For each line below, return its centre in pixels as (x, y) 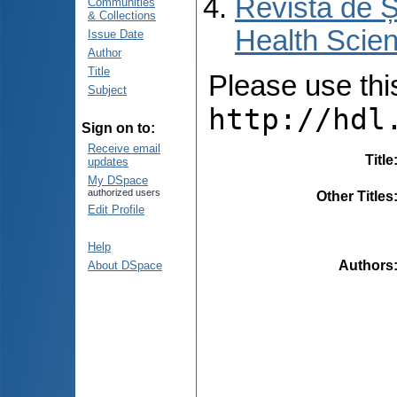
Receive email (124, 148)
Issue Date (116, 34)
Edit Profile (116, 210)
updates (108, 162)
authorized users (124, 192)
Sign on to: (118, 128)
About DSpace (125, 265)
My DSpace (118, 180)
